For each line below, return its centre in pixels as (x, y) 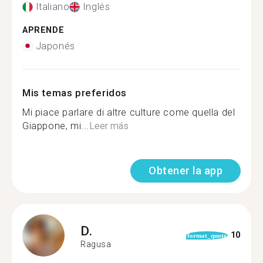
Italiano (53, 7)
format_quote (207, 235)
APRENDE (43, 30)
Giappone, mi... (56, 126)
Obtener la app (186, 170)
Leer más (109, 126)
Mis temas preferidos (75, 92)
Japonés (55, 46)
